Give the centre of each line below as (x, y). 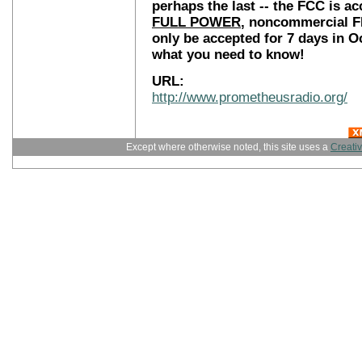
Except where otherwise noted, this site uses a (228, 147)
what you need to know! (228, 55)
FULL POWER (196, 23)
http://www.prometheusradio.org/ (250, 98)
